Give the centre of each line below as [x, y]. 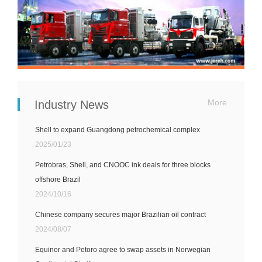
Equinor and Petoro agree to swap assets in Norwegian [123, 249]
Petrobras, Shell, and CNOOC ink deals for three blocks [123, 165]
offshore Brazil [58, 179]
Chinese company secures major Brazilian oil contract [120, 214]
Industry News [72, 104]
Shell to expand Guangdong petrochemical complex [118, 130]
